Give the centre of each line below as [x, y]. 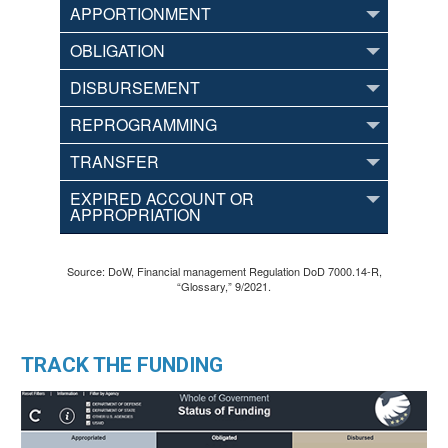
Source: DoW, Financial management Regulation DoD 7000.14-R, [224, 271]
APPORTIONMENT [140, 14]
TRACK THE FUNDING [122, 365]
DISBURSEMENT [135, 88]
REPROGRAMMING [143, 125]
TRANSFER [114, 162]
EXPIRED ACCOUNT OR [162, 199]
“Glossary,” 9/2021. [224, 286]
